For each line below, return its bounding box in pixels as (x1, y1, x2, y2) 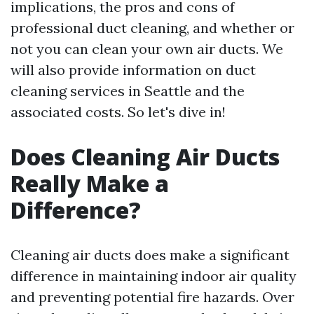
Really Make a (11, 168, 169, 198)
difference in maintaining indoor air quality (11, 267, 296, 285)
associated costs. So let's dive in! (11, 103, 226, 121)
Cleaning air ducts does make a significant (11, 246, 289, 264)
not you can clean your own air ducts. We (11, 40, 283, 57)
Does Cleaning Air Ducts (11, 142, 280, 172)
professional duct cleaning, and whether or (11, 19, 294, 36)
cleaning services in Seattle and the (11, 82, 245, 100)
